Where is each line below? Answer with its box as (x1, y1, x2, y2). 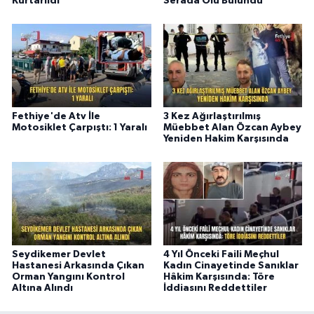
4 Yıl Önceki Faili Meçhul (163, 249, 279, 259)
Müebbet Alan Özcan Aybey (163, 122, 301, 132)
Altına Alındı (12, 282, 73, 293)
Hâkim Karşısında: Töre (163, 271, 275, 282)
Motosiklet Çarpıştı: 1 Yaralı (12, 122, 147, 132)
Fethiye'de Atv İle (12, 111, 100, 121)
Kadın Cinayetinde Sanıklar (163, 260, 299, 271)
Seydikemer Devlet (12, 249, 106, 259)
